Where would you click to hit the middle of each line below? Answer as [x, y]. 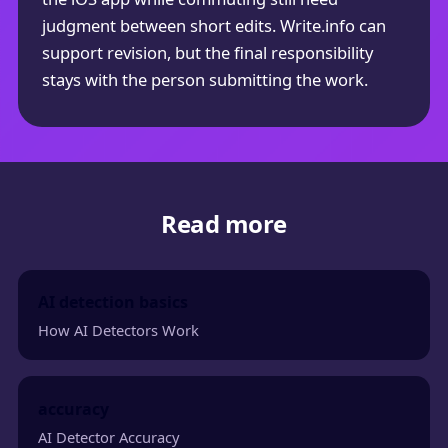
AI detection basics [113, 302]
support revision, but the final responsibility [207, 52]
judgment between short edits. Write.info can [213, 25]
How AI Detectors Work [119, 330]
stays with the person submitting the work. [204, 79]
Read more [224, 224]
